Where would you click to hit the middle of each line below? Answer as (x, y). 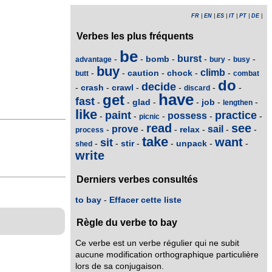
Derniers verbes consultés (137, 180)
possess (187, 115)
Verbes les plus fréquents (135, 36)
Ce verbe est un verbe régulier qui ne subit (157, 243)
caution (143, 73)
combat (246, 73)
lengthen (238, 102)
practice (236, 115)
